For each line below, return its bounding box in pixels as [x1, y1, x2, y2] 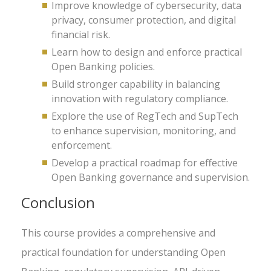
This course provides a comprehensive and [21, 226, 215, 240]
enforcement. [51, 139, 112, 152]
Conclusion [21, 192, 95, 212]
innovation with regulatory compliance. [51, 92, 228, 105]
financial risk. [51, 28, 110, 41]
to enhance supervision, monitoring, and [51, 124, 236, 137]
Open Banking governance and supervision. [51, 171, 250, 184]
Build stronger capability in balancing [51, 77, 220, 91]
